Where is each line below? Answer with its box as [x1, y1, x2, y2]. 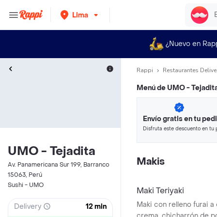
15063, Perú [8, 171, 42, 179]
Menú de [137, 83, 167, 93]
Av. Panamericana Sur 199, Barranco [8, 161, 109, 169]
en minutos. [143, 134, 170, 140]
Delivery [14, 201, 41, 211]
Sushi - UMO [8, 181, 44, 189]
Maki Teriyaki [137, 186, 184, 196]
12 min [86, 202, 107, 211]
